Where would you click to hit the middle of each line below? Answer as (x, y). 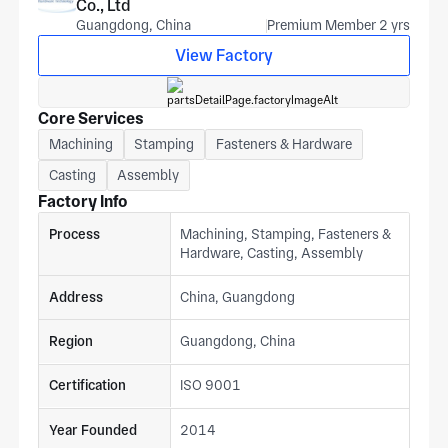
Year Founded (92, 429)
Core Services (91, 119)
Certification (87, 385)
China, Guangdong (238, 297)
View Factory (224, 56)
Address (75, 297)
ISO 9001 (211, 385)
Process (74, 234)
